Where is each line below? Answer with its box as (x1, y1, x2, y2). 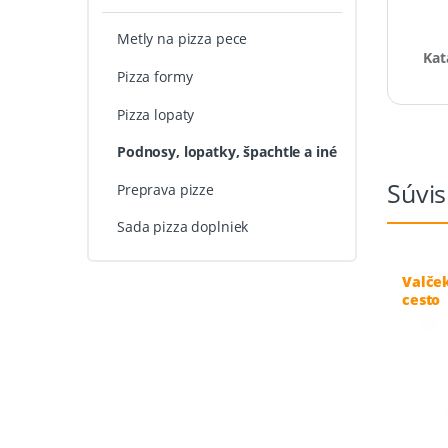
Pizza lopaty (116, 104, 195, 124)
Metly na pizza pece (116, 29, 248, 49)
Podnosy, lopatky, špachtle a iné (116, 142, 337, 162)
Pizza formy (116, 67, 193, 87)
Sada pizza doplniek (116, 217, 249, 237)
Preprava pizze (116, 179, 215, 199)
